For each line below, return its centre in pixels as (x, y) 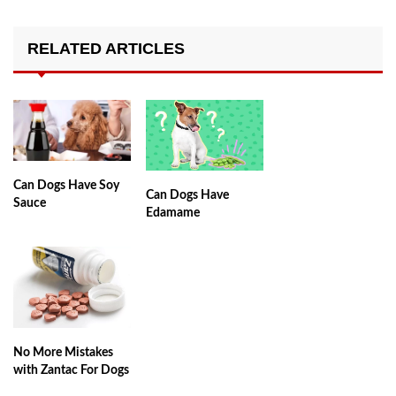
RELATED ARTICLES (106, 48)
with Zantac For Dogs (71, 371)
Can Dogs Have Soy (66, 185)
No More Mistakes (63, 353)
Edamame (173, 213)
